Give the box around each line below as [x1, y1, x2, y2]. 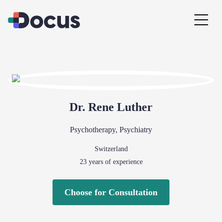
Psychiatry [119, 125, 152, 134]
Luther [117, 101, 153, 113]
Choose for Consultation [64, 187, 158, 197]
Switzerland [94, 145, 128, 153]
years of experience [86, 158, 143, 166]
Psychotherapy [70, 125, 115, 134]
